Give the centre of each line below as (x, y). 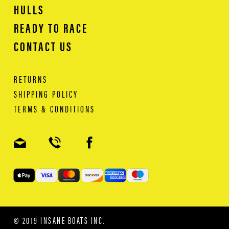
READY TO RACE (51, 28)
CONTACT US (43, 46)
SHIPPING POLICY (46, 94)
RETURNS (30, 79)
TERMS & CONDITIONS (54, 109)
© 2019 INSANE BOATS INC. (59, 220)
